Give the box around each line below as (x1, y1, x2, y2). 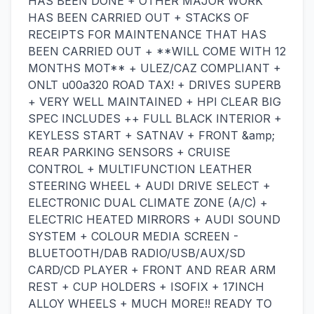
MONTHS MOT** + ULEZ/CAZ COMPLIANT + (28, 61, 281, 75)
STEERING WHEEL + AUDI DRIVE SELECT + (28, 179, 271, 193)
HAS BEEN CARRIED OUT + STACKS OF (28, 11, 250, 25)
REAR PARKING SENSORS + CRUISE (28, 145, 231, 159)
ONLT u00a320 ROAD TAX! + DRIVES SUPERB (28, 78, 281, 92)
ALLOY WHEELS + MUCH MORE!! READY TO (28, 296, 272, 310)
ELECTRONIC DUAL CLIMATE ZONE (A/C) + (28, 196, 268, 210)
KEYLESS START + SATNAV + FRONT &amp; (28, 128, 275, 142)
